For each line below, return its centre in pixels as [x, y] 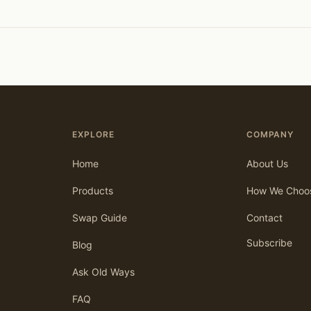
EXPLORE [93, 135]
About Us [267, 164]
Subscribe [269, 243]
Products [93, 191]
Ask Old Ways [103, 272]
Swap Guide [100, 218]
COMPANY [270, 135]
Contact [264, 218]
